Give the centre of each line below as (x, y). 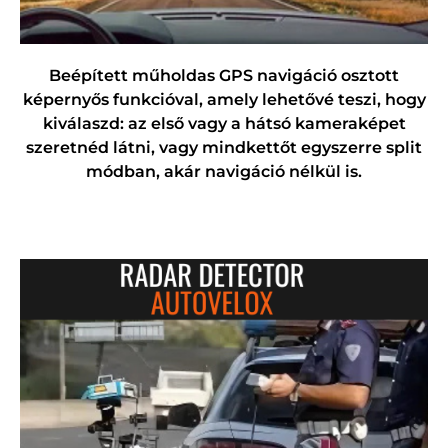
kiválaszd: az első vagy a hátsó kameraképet (224, 124)
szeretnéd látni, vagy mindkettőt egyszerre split (224, 148)
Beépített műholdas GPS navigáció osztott (224, 76)
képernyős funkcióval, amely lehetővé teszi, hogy (224, 100)
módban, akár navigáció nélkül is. (224, 172)
